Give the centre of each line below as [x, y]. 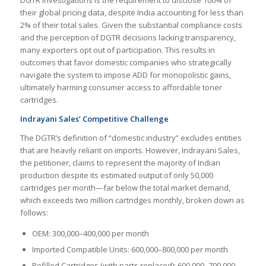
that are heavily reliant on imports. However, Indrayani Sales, [130, 150]
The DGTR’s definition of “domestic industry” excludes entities [131, 137]
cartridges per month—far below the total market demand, [125, 187]
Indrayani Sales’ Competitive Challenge [94, 118]
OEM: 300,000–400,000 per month [90, 233]
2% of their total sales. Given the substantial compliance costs [131, 25]
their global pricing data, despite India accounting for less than [132, 12]
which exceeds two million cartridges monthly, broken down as [132, 200]
